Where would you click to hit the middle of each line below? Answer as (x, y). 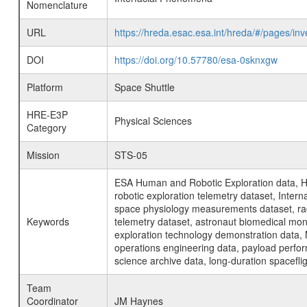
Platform (45, 87)
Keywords (48, 221)
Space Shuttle (144, 87)
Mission (43, 155)
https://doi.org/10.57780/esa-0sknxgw (196, 60)
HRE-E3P (47, 114)
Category (46, 127)
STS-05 (131, 155)
